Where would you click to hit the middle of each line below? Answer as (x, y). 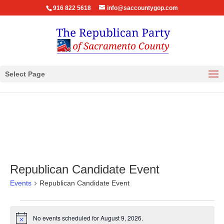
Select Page (25, 74)
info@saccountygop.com (142, 8)
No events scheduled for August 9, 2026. (88, 218)
